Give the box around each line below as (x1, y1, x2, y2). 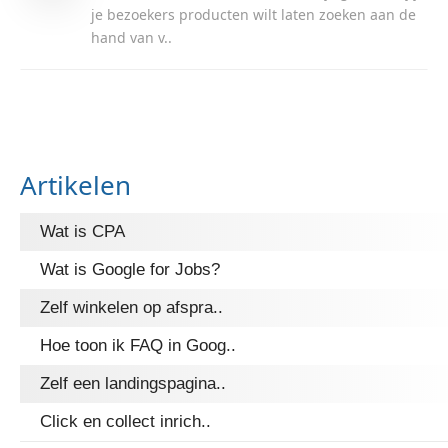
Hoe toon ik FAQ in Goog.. (40, 336, 236, 355)
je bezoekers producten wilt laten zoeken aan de (91, 5, 416, 24)
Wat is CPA (40, 222, 125, 241)
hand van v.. (91, 28, 172, 47)
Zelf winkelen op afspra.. (40, 298, 223, 317)
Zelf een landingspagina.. (40, 374, 226, 393)
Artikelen (20, 167, 131, 203)
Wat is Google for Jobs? (40, 260, 220, 279)
